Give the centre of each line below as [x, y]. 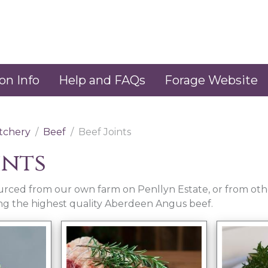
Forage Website [211, 80]
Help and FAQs [102, 80]
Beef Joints [104, 132]
